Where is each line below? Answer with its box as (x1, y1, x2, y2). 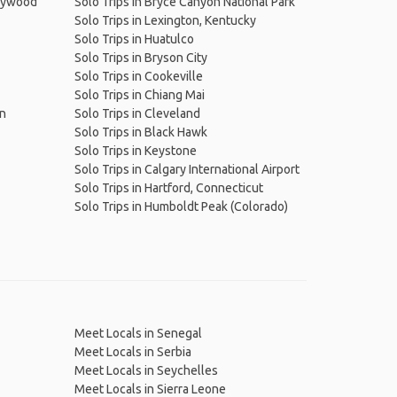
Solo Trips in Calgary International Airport (74, 162, 300, 176)
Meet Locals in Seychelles (74, 363, 218, 378)
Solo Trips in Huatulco (74, 32, 194, 46)
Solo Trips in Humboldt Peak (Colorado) (74, 199, 288, 214)
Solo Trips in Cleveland (74, 106, 200, 121)
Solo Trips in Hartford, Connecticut (74, 181, 263, 195)
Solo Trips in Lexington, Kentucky (74, 13, 256, 27)
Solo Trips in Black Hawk (74, 125, 207, 139)
